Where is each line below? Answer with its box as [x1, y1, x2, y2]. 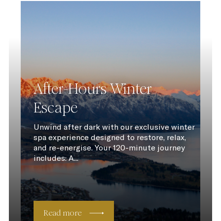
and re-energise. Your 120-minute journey [33, 142, 185, 152]
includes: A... [33, 152, 78, 163]
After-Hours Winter [33, 79, 152, 98]
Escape [33, 98, 77, 116]
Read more [43, 208, 82, 218]
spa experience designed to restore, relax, [33, 132, 186, 142]
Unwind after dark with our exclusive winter [33, 121, 195, 132]
